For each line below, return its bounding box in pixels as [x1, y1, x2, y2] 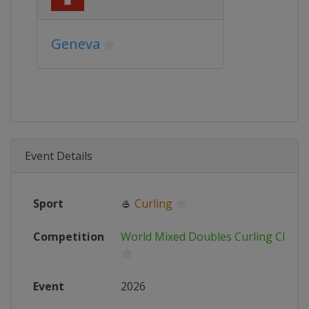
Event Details [25, 148, 92, 163]
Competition [33, 229, 104, 244]
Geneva [51, 34, 100, 53]
